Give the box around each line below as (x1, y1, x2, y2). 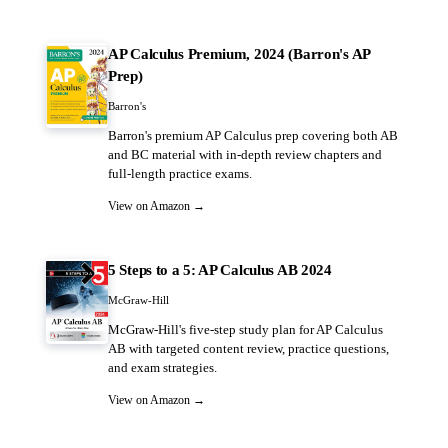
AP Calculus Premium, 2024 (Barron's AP (108, 45, 370, 62)
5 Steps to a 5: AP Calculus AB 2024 (108, 261, 332, 278)
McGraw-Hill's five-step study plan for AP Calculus (108, 323, 383, 337)
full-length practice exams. (108, 167, 252, 181)
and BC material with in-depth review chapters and (108, 148, 382, 162)
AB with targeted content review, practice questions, (108, 342, 389, 356)
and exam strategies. (108, 361, 217, 375)
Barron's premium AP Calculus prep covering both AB (108, 129, 398, 143)
